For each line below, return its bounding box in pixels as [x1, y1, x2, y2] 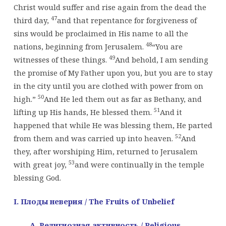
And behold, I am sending [115, 54, 208, 65]
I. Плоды [13, 196, 48, 206]
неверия [49, 196, 83, 206]
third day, [13, 15, 51, 25]
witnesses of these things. [13, 54, 109, 65]
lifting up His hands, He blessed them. [13, 106, 154, 117]
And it [159, 106, 182, 117]
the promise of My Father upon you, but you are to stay [13, 67, 212, 78]
